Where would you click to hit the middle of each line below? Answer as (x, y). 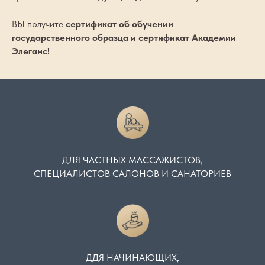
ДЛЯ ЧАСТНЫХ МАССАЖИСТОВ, (132, 160)
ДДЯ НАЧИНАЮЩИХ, (132, 258)
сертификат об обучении (119, 24)
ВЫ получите (39, 24)
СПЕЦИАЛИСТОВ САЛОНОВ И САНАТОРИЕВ (132, 174)
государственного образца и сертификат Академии (124, 38)
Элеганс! (31, 51)
